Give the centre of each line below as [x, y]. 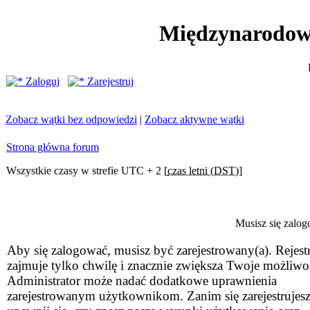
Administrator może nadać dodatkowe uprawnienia [142, 281]
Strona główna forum [53, 147]
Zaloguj [41, 81]
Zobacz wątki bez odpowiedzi [71, 119]
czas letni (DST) [203, 171]
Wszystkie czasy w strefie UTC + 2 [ [87, 171]
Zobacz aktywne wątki [194, 119]
